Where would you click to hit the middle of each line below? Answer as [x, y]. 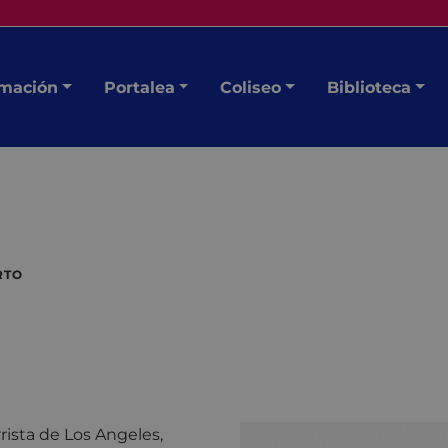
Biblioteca [368, 87]
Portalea [139, 87]
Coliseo [251, 87]
